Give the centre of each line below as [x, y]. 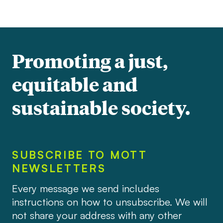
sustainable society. [101, 108]
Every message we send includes [85, 188]
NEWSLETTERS [59, 168]
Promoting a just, [90, 61]
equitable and [74, 84]
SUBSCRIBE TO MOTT [79, 154]
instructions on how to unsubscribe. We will [110, 202]
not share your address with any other [97, 215]
